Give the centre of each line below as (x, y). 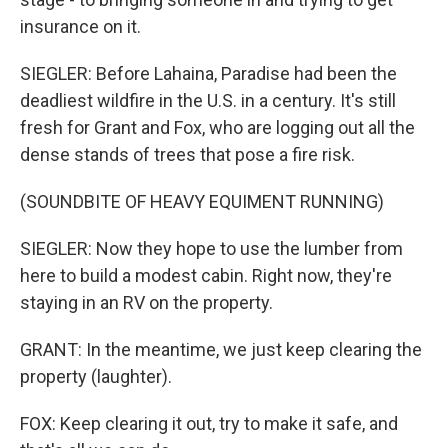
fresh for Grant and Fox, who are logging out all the (217, 127)
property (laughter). (96, 376)
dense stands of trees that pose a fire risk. (187, 154)
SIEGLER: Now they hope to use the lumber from (211, 248)
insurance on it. (80, 26)
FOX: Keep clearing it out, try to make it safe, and (209, 423)
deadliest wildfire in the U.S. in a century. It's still (208, 100)
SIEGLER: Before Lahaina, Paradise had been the (208, 73)
